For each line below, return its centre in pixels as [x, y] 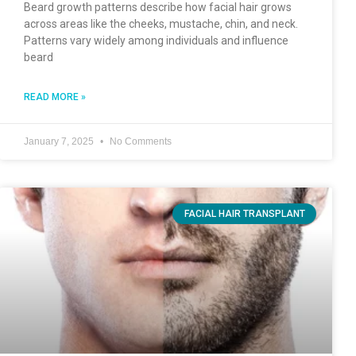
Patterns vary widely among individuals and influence [156, 40]
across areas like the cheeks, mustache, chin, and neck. [161, 23]
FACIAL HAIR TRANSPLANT [244, 214]
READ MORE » [55, 97]
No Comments [139, 141]
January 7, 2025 [60, 141]
